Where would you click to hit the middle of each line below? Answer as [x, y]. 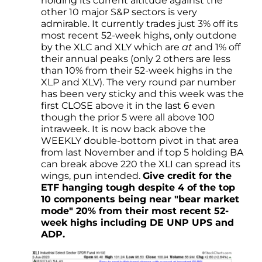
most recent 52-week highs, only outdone [139, 36]
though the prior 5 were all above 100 [128, 118]
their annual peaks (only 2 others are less [136, 59]
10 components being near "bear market [140, 199]
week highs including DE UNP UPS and [137, 223]
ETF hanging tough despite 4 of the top [138, 188]
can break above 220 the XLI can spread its [141, 164]
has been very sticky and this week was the [142, 94]
